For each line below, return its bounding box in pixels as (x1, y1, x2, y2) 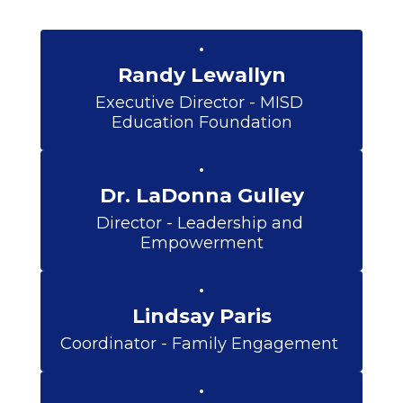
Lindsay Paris (131, 303, 272, 328)
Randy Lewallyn (117, 62, 286, 87)
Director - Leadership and (95, 212, 303, 233)
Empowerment (139, 232, 264, 253)
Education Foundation (111, 112, 292, 132)
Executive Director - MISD (95, 92, 303, 112)
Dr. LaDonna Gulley (99, 183, 304, 208)
